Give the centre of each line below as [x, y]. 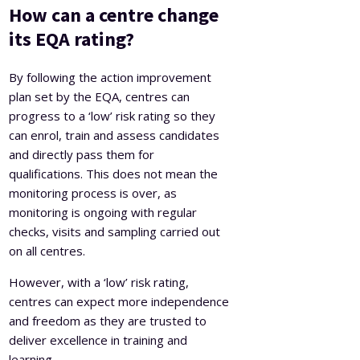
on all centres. [47, 250]
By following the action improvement [110, 77]
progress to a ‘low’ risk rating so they [112, 115]
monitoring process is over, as [93, 192]
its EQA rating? [72, 39]
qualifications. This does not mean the [114, 173]
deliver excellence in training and [98, 340]
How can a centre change [114, 14]
